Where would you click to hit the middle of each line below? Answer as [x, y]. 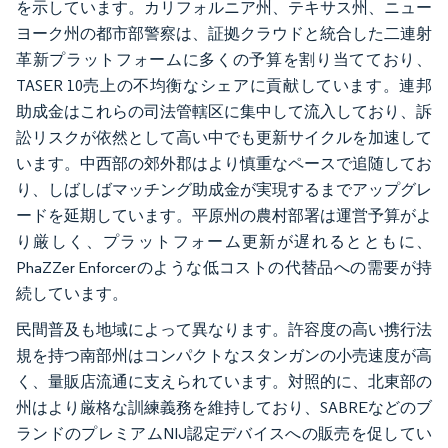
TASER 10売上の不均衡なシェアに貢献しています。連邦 [224, 85]
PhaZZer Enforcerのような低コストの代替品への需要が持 [224, 267]
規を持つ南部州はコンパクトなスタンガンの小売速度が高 [224, 355]
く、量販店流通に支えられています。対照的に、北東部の [224, 381]
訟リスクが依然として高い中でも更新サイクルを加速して [224, 137]
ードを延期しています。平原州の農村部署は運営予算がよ [224, 215]
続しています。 [72, 293]
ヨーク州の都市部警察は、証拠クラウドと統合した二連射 [224, 33]
